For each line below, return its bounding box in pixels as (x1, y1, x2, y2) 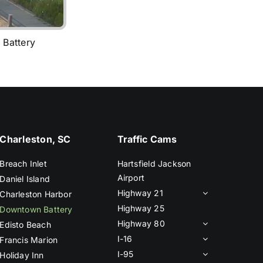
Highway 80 (117, 218, 165, 229)
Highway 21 (117, 188, 163, 198)
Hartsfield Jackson (117, 159, 191, 169)
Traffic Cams (117, 133, 177, 146)
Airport (117, 173, 145, 183)
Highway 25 (117, 203, 164, 214)
